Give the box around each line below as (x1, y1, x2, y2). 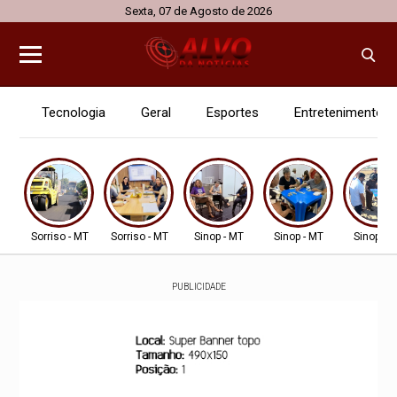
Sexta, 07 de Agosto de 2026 (125, 4, 272, 18)
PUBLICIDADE (171, 282, 226, 292)
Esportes (206, 105, 260, 121)
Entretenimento (294, 105, 385, 121)
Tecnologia (42, 105, 106, 121)
